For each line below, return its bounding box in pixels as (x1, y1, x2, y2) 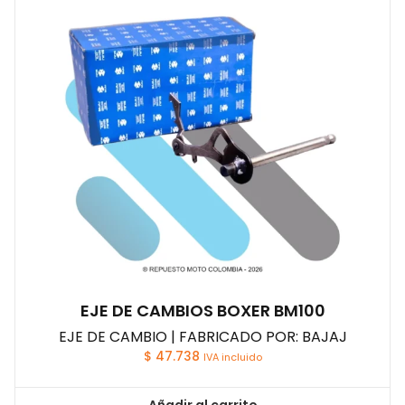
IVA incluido (202, 350, 262, 365)
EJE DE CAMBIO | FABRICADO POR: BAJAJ (58, 326, 347, 348)
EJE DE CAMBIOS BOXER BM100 (80, 299, 325, 323)
